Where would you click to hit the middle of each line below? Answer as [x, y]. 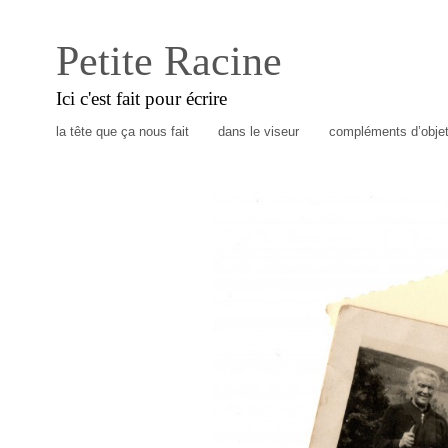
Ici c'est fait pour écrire [141, 98]
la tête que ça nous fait [122, 132]
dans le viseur [259, 132]
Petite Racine [169, 61]
